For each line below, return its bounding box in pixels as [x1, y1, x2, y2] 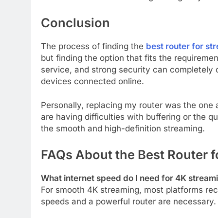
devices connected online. [41, 76, 144, 86]
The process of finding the [41, 41, 146, 51]
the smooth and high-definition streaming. [41, 124, 205, 134]
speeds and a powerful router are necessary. [41, 196, 216, 206]
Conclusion [41, 15, 110, 30]
